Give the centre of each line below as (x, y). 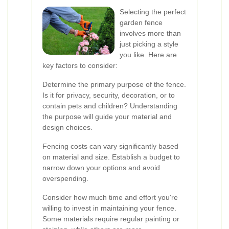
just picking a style (149, 44)
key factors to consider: (80, 65)
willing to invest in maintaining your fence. (109, 208)
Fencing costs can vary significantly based (110, 146)
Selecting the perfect (153, 12)
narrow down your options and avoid (101, 168)
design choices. (67, 127)
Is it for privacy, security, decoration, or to (109, 95)
